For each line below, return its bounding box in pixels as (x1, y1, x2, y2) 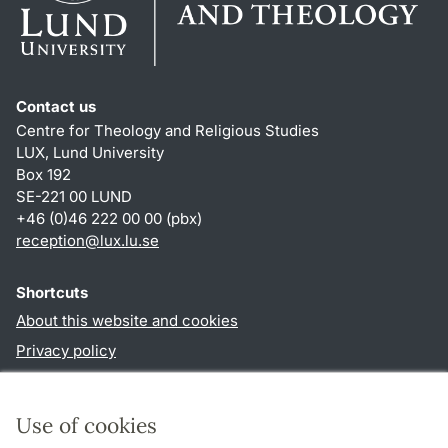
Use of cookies (16, 412, 157, 439)
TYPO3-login (16, 401, 108, 421)
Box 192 (16, 165, 71, 185)
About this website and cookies (16, 311, 238, 331)
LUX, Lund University (16, 143, 164, 163)
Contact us (16, 97, 96, 117)
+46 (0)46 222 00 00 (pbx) (16, 209, 202, 229)
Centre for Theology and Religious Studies (16, 121, 319, 141)
